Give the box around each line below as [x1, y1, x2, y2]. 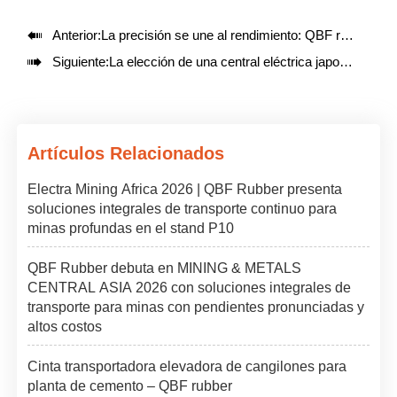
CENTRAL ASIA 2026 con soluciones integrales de [27, 280, 352, 295]
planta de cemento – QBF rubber [27, 378, 233, 393]
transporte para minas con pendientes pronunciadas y [27, 300, 365, 315]
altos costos [27, 319, 103, 334]
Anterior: [51, 27, 101, 43]
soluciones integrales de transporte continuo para [27, 201, 338, 216]
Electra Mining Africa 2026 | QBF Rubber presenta [27, 182, 343, 197]
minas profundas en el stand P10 [27, 221, 235, 236]
